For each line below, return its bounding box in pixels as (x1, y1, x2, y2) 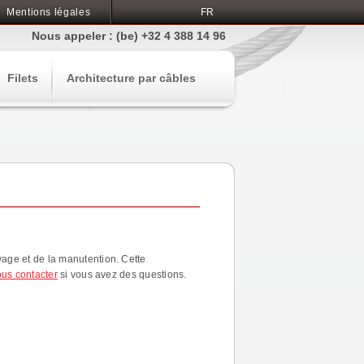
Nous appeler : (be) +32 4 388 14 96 (32, 29, 226, 42)
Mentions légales (6, 6, 91, 18)
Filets (7, 71, 38, 84)
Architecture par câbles (67, 71, 196, 84)
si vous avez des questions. (57, 269, 189, 280)
